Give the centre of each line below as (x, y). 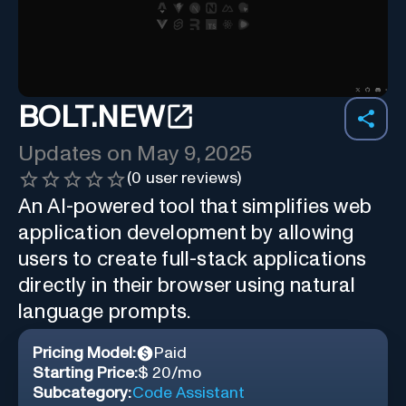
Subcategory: (82, 393)
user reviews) (192, 178)
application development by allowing (186, 233)
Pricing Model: (84, 353)
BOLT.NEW (91, 118)
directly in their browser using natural (187, 285)
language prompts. (105, 312)
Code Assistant (188, 393)
